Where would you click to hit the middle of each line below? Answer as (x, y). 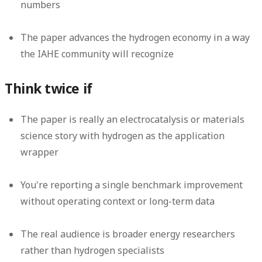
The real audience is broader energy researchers (128, 234)
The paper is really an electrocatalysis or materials (133, 120)
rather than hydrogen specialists (93, 251)
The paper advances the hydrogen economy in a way (135, 37)
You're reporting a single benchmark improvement (132, 185)
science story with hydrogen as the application (123, 136)
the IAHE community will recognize (97, 54)
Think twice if (49, 89)
